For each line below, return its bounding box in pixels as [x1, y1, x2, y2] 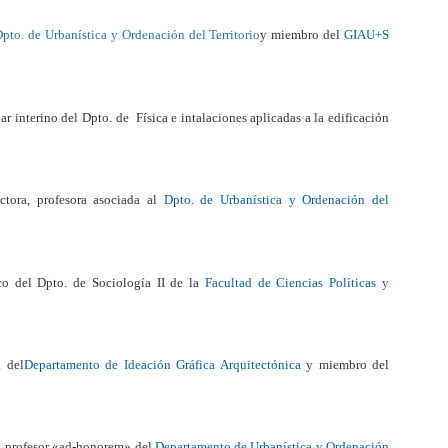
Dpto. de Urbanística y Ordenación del [163, 192, 390, 208]
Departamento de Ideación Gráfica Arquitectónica [23, 356, 301, 372]
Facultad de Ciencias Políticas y [204, 274, 390, 290]
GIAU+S [344, 27, 389, 43]
